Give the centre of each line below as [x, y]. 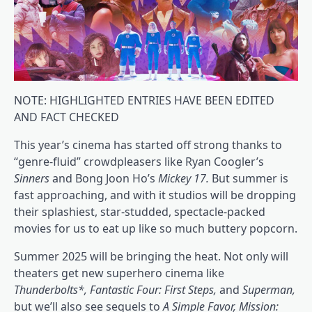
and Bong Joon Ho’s [105, 178]
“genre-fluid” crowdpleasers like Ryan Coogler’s [139, 161]
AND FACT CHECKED [67, 117]
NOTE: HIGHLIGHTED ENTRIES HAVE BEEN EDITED [144, 100]
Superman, [269, 289]
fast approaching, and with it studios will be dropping [155, 195]
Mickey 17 [182, 178]
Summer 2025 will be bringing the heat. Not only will [151, 256]
